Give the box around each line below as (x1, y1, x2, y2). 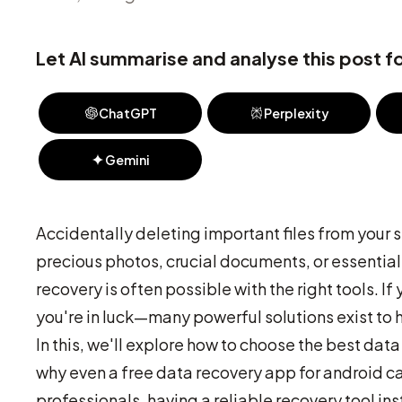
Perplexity (263, 105, 329, 121)
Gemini (105, 152, 150, 168)
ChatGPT (98, 105, 157, 121)
